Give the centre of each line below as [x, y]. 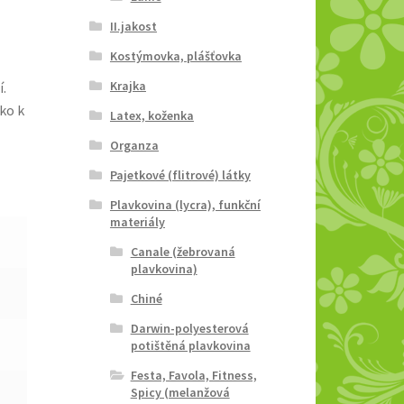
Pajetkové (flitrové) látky [180, 174]
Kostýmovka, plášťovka [175, 55]
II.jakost [133, 26]
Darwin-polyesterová [189, 328]
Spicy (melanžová [180, 392]
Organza [134, 145]
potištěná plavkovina [190, 345]
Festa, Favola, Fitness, [193, 375]
